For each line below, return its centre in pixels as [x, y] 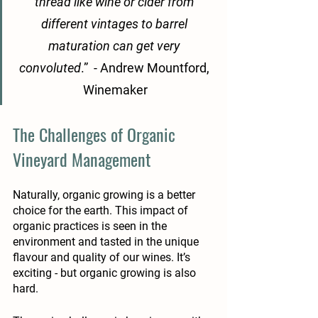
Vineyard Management [84, 159]
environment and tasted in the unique [107, 242]
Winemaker [115, 90]
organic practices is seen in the [91, 226]
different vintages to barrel [115, 24]
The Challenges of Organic [96, 135]
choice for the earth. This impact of [102, 211]
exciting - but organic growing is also [106, 273]
